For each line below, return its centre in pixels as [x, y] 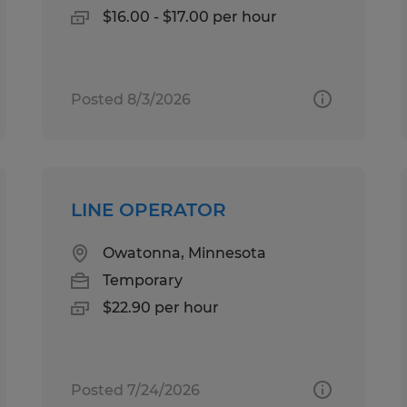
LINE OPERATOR [149, 209]
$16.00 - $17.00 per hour [190, 16]
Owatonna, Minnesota [185, 253]
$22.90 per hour [161, 307]
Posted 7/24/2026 [136, 390]
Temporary [143, 280]
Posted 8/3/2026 [131, 99]
